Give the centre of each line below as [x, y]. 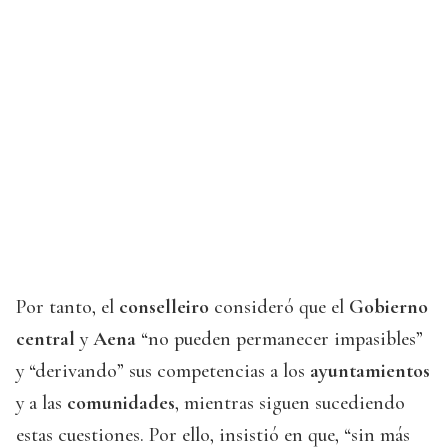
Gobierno [388, 307]
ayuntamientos [370, 371]
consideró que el [279, 307]
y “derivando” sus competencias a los [163, 371]
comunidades [121, 403]
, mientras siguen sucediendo [290, 403]
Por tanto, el [67, 307]
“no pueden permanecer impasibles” [279, 339]
